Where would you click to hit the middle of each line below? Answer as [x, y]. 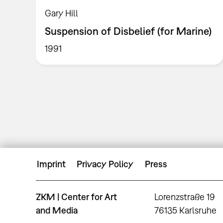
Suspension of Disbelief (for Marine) [128, 31]
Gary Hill [62, 13]
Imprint [51, 164]
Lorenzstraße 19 [185, 197]
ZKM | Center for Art [76, 197]
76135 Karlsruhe [186, 210]
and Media [57, 210]
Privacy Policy [105, 164]
